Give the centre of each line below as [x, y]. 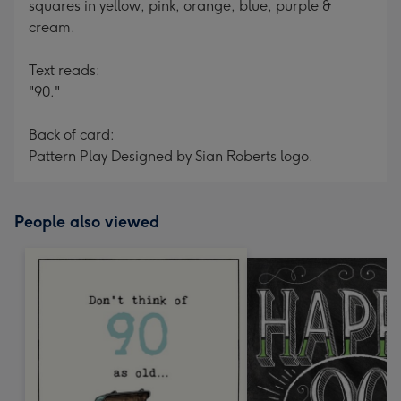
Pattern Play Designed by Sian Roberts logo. [171, 156]
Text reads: [64, 70]
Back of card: [72, 135]
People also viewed [87, 222]
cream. [52, 27]
